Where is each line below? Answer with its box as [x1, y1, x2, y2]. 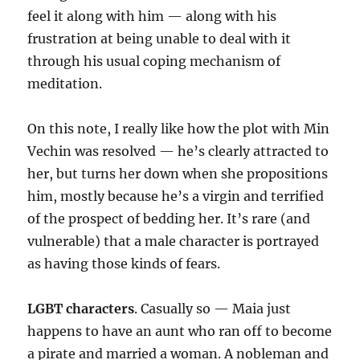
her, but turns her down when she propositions [27, 166, 329, 182]
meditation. [27, 76, 103, 92]
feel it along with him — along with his [27, 8, 277, 24]
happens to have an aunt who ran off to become [27, 323, 333, 339]
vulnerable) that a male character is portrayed [27, 233, 320, 249]
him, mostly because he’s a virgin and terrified [27, 188, 325, 204]
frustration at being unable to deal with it [27, 31, 292, 47]
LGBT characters [27, 301, 135, 317]
